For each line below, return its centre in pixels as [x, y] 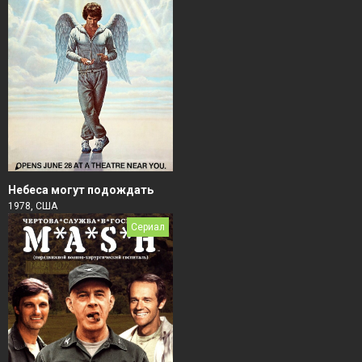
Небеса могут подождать [81, 190]
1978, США [33, 206]
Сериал [148, 227]
